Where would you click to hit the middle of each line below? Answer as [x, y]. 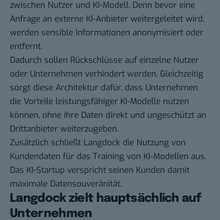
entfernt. [26, 47]
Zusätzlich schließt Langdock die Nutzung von [98, 143]
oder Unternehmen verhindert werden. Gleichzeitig [107, 74]
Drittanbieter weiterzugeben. [64, 129]
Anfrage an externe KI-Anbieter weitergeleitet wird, [107, 19]
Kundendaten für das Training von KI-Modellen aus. [108, 157]
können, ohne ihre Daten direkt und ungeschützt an [108, 115]
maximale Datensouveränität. [66, 184]
